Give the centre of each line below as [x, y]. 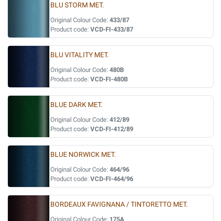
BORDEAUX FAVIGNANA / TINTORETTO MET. [119, 204]
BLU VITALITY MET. [80, 55]
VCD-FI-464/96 [112, 179]
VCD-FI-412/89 [112, 129]
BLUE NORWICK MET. [83, 155]
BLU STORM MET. [77, 5]
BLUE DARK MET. [76, 105]
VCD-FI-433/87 [112, 29]
